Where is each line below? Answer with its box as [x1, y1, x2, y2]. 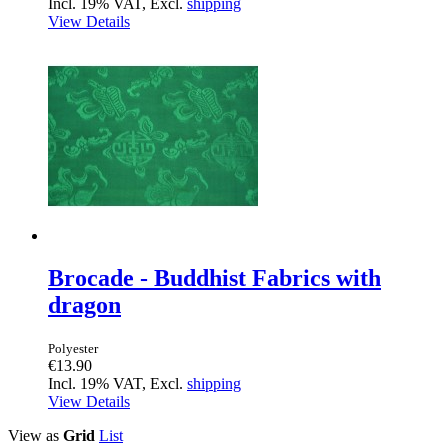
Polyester [48, 340, 98, 356]
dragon [48, 291, 121, 318]
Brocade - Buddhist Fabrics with [48, 264, 381, 291]
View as [8, 426, 59, 444]
